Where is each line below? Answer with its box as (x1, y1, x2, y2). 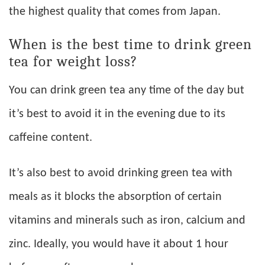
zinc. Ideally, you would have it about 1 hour (9, 238, 228, 251)
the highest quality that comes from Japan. (9, 6, 221, 18)
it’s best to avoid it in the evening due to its (9, 108, 225, 121)
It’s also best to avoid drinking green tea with (9, 167, 232, 180)
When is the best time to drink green (9, 35, 252, 53)
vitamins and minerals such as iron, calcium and (9, 215, 245, 227)
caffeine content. (9, 132, 92, 144)
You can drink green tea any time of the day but (9, 85, 244, 97)
